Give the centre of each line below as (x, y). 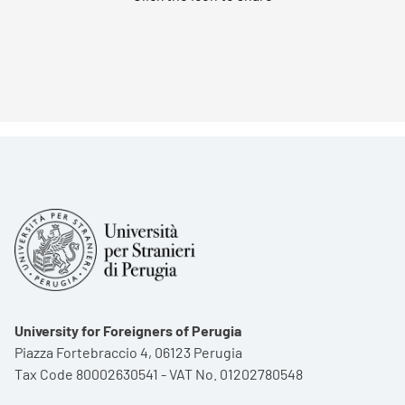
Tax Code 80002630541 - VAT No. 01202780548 (159, 373)
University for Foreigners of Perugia (128, 330)
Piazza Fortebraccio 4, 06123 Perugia (128, 352)
